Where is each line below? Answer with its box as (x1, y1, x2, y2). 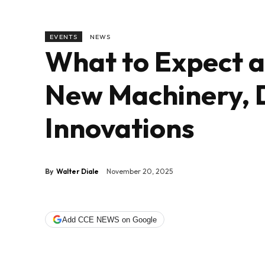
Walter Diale (56, 166, 99, 176)
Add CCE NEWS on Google (62, 215, 157, 224)
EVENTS (50, 33, 77, 41)
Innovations (45, 110, 195, 146)
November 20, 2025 (106, 167, 173, 176)
